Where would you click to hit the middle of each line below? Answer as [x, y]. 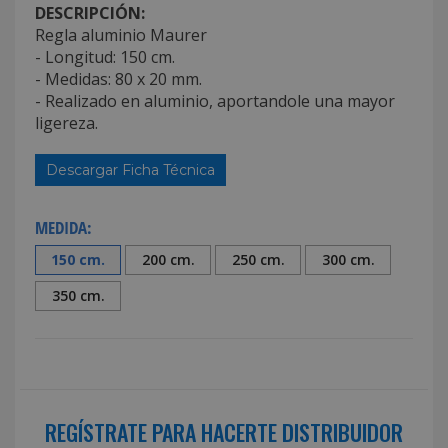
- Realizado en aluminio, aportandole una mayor [215, 100]
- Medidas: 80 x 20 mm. [118, 78]
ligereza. [66, 122]
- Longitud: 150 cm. [105, 56]
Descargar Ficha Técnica [130, 169]
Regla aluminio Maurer [121, 34]
